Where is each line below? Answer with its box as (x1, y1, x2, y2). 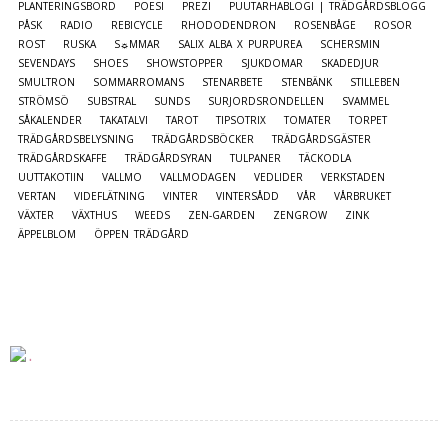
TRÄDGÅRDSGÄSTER (272, 132, 371, 147)
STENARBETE (202, 75, 263, 90)
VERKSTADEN (321, 170, 385, 185)
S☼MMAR (114, 37, 160, 52)
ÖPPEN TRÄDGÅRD (94, 227, 189, 242)
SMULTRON (18, 75, 75, 90)
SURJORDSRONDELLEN (208, 94, 324, 109)
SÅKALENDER (18, 113, 82, 128)
